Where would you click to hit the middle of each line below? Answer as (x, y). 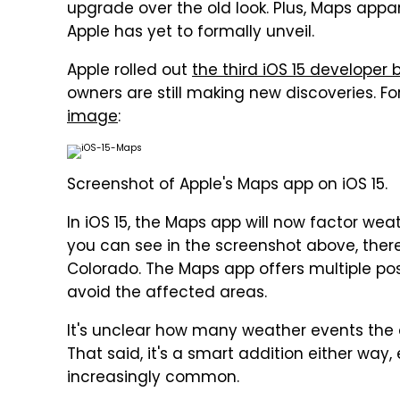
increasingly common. (153, 379)
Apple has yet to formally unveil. (191, 33)
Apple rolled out (129, 71)
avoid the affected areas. (167, 294)
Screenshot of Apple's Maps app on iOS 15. (227, 186)
